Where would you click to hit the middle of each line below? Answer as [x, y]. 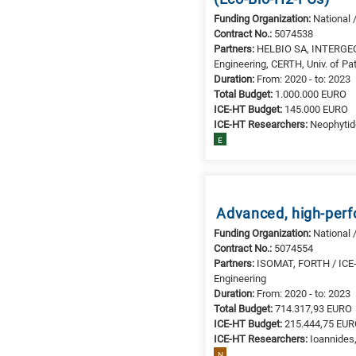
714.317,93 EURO [314, 309]
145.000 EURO [317, 109]
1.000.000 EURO [311, 94]
